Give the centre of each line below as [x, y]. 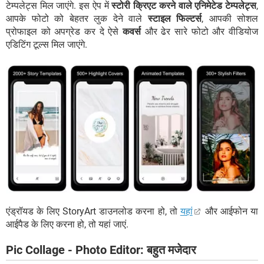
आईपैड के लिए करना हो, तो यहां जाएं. [67, 225]
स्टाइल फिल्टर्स [174, 19]
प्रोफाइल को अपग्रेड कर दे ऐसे [64, 32]
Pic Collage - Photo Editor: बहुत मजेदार [101, 250]
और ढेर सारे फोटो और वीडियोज [199, 32]
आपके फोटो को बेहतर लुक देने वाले [77, 19]
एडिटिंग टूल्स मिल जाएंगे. [47, 45]
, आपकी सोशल [230, 19]
